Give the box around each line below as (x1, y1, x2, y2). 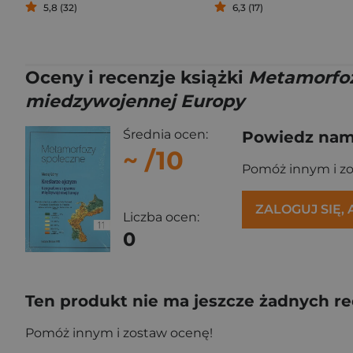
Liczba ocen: (123, 209, 199, 225)
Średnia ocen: (123, 127, 208, 142)
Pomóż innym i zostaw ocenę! (25, 325, 213, 340)
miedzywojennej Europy (25, 91, 244, 112)
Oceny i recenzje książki (25, 67, 248, 88)
